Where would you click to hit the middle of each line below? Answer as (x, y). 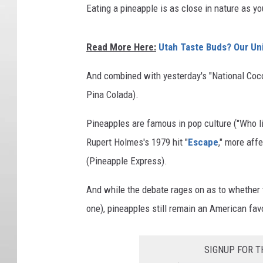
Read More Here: (121, 47)
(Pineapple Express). (127, 161)
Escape (203, 142)
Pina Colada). (112, 95)
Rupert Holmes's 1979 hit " (137, 142)
